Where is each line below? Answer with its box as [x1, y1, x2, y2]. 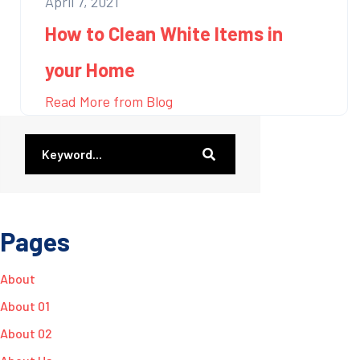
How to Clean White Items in [45, 21, 283, 45]
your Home [45, 57, 135, 81]
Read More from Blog [45, 92, 173, 110]
